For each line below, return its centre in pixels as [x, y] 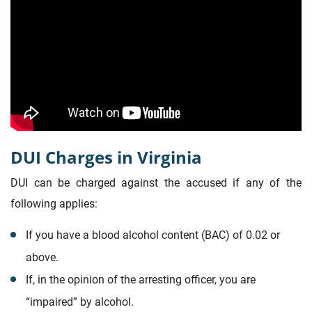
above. [42, 258]
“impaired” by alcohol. [79, 302]
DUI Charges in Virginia [106, 157]
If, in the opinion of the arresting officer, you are [140, 280]
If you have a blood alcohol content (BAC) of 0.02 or [153, 235]
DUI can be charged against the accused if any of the [156, 183]
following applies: [54, 204]
